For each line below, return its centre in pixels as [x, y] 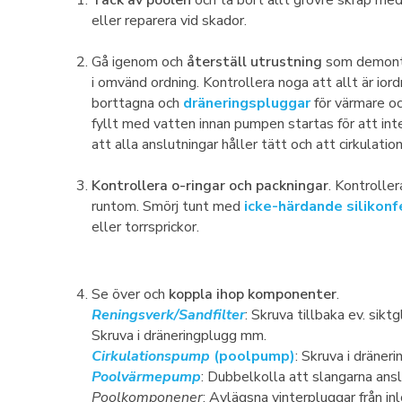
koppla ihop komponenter [253, 294]
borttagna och [137, 103]
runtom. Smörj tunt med [168, 206]
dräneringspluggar [247, 103]
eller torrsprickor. [145, 227]
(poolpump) [254, 356]
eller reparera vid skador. [169, 21]
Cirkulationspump [153, 356]
